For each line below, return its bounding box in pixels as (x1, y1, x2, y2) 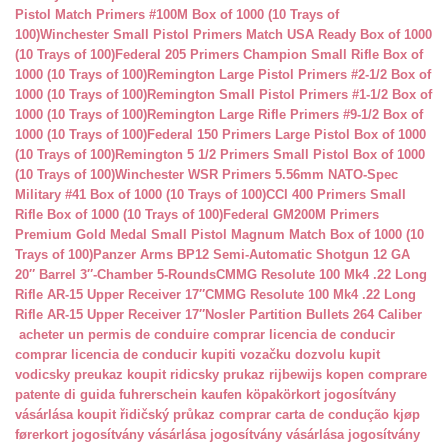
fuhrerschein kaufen (119, 387, 246, 402)
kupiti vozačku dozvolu (201, 347, 345, 362)
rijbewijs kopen (269, 367, 368, 382)
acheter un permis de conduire (19, 327, 209, 342)
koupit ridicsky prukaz (127, 367, 269, 382)
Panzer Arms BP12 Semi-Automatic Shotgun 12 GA (93, 247, 410, 262)
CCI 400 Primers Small (266, 187, 406, 202)
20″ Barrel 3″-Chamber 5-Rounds (15, 267, 216, 282)
